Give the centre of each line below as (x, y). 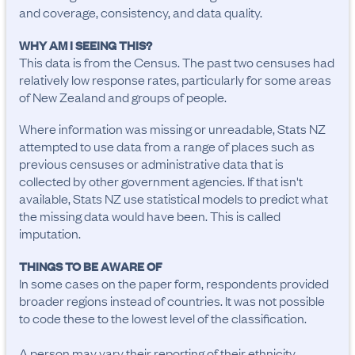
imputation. (50, 233)
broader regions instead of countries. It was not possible (172, 300)
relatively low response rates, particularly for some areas (175, 79)
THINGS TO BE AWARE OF (91, 266)
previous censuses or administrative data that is (151, 163)
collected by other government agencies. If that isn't (161, 181)
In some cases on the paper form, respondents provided (174, 283)
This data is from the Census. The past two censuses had (177, 62)
